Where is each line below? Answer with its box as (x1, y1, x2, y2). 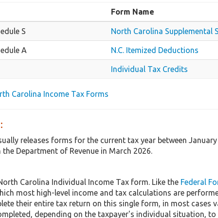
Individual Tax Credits (111, 64, 188, 73)
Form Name (111, 7, 154, 16)
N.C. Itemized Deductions (111, 45, 199, 54)
